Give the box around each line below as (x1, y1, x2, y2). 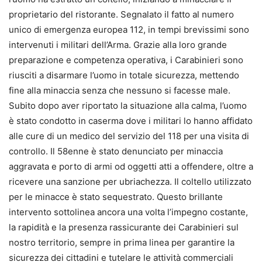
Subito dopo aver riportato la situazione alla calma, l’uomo (9, 100, 247, 112)
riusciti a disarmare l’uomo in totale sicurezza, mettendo (9, 70, 239, 81)
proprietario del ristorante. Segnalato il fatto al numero (9, 9, 234, 20)
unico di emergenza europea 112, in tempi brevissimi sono (9, 24, 249, 36)
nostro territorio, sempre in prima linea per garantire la (9, 237, 235, 249)
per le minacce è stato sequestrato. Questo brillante (9, 191, 223, 203)
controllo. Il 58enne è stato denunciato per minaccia (9, 146, 223, 157)
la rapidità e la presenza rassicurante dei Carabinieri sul (9, 222, 239, 233)
